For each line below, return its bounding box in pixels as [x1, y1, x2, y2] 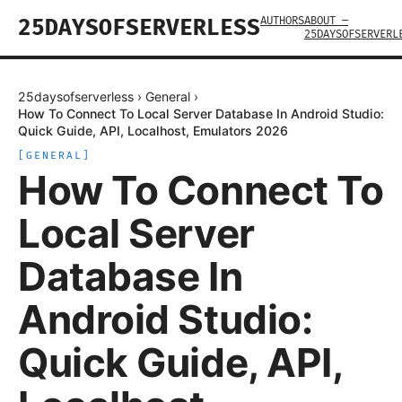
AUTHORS [260, 14, 304, 28]
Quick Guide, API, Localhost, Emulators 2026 [18, 123, 288, 138]
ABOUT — [304, 14, 348, 28]
